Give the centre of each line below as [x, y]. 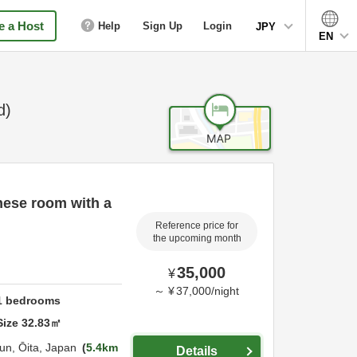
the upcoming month [197, 238]
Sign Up [163, 25]
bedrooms [32, 300]
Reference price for [197, 225]
